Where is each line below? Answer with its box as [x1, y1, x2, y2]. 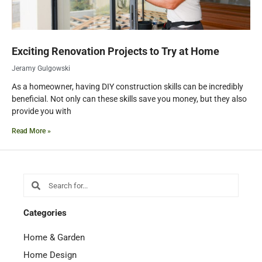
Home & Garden [23, 232, 85, 243]
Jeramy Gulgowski [12, 64, 70, 73]
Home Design [23, 250, 77, 261]
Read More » [12, 127, 51, 136]
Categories [23, 208, 67, 219]
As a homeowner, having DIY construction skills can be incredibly [12, 82, 243, 92]
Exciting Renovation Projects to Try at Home [12, 45, 219, 58]
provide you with [12, 106, 71, 116]
